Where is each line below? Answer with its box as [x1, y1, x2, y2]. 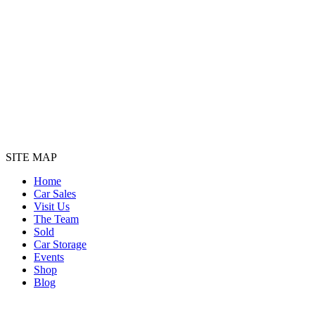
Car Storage [34, 238, 86, 251]
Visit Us [34, 200, 70, 213]
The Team [34, 213, 79, 226]
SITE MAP [6, 151, 57, 164]
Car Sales [34, 188, 76, 200]
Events [34, 251, 64, 264]
